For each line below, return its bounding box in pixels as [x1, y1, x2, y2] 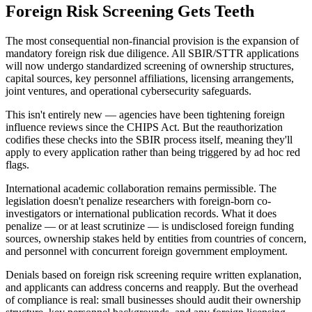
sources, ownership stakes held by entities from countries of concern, [6, 232, 306, 244]
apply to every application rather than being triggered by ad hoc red [6, 146, 300, 158]
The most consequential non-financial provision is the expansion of [6, 34, 299, 47]
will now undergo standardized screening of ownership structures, [6, 59, 294, 72]
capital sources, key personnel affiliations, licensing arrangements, [6, 72, 294, 84]
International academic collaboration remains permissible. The [6, 182, 276, 194]
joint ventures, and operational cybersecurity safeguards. [6, 84, 251, 97]
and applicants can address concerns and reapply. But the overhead [6, 281, 298, 293]
